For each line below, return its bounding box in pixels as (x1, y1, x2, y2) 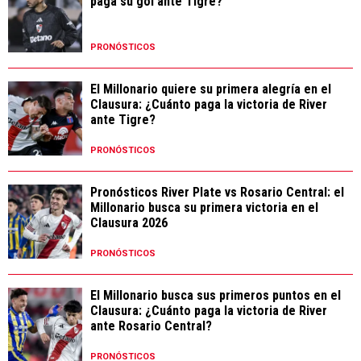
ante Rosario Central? (90, 317, 212, 334)
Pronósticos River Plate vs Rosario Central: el (90, 184, 344, 200)
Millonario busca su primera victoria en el (90, 199, 318, 215)
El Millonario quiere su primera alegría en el (90, 81, 331, 97)
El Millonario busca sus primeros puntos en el (90, 287, 341, 303)
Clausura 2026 (90, 214, 168, 230)
